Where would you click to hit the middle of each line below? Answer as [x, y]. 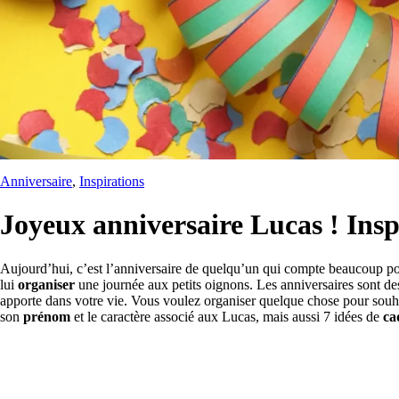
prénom [47, 316]
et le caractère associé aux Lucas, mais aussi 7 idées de [227, 316]
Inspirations [112, 181]
